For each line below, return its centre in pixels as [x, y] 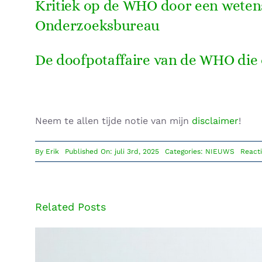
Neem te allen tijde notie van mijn [113, 120]
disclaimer [215, 120]
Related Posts [70, 206]
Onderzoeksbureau [97, 25]
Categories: [185, 151]
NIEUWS [220, 151]
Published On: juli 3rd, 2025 [112, 151]
